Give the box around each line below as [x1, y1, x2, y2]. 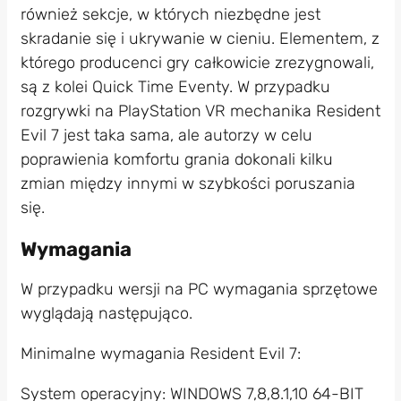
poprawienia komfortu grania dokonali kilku [20, 149, 333, 170]
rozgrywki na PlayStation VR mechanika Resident [20, 101, 380, 122]
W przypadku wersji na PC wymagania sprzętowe [20, 278, 378, 299]
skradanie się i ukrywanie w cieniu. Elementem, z [20, 29, 380, 49]
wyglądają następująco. [20, 303, 197, 323]
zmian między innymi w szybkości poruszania [20, 174, 355, 194]
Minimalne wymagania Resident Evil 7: [20, 343, 301, 363]
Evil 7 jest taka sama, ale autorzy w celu [20, 125, 312, 146]
